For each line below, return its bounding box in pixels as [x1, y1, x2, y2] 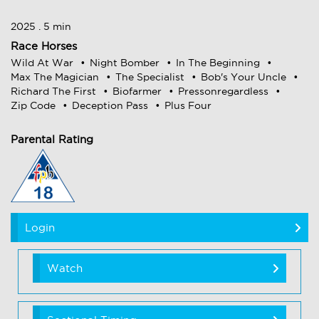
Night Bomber [90, 57, 162, 69]
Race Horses [11, 40, 77, 53]
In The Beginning [176, 57, 263, 69]
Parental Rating [11, 133, 93, 146]
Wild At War [11, 57, 76, 69]
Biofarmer [113, 85, 164, 98]
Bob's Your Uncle [201, 71, 289, 83]
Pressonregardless [178, 85, 271, 98]
